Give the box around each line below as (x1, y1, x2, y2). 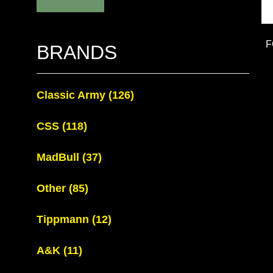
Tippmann (37, 213, 92, 225)
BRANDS (37, 41, 117, 63)
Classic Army (37, 89, 108, 101)
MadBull (37, 151, 82, 163)
